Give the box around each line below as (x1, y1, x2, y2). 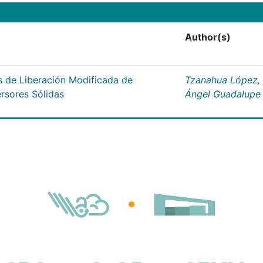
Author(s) (185, 31, 231, 43)
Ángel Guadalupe (185, 87, 261, 100)
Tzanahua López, (185, 73, 260, 86)
